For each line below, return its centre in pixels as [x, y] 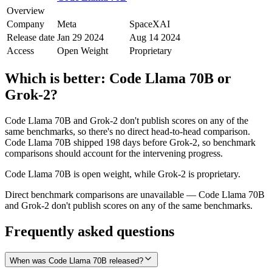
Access [20, 50]
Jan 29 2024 [80, 37]
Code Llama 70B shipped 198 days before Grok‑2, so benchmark [130, 142]
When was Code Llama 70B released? [76, 260]
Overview [26, 10]
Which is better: [57, 78]
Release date [31, 37]
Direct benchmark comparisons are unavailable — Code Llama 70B [135, 194]
